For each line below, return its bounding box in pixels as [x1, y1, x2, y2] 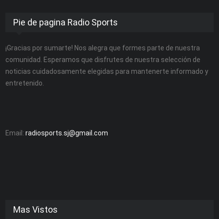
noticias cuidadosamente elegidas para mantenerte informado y [5, 67, 209, 75]
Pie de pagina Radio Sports [13, 17, 118, 27]
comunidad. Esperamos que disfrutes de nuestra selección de [5, 55, 201, 64]
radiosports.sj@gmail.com [25, 129, 109, 137]
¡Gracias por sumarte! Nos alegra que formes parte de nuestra [5, 44, 200, 52]
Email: [5, 129, 26, 137]
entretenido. [5, 79, 44, 87]
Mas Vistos [13, 204, 58, 215]
